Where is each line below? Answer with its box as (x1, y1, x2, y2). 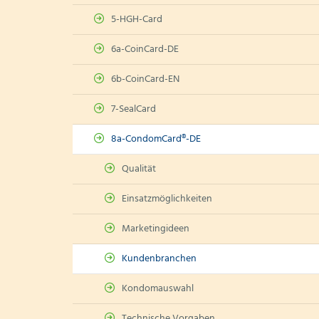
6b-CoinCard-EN (111, 71, 179, 88)
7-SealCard (111, 101, 156, 117)
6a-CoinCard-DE (111, 41, 179, 58)
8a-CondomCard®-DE (111, 131, 201, 147)
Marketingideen (122, 221, 189, 237)
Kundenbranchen (122, 251, 197, 267)
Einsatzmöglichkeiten (122, 191, 212, 207)
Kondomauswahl (122, 281, 194, 297)
